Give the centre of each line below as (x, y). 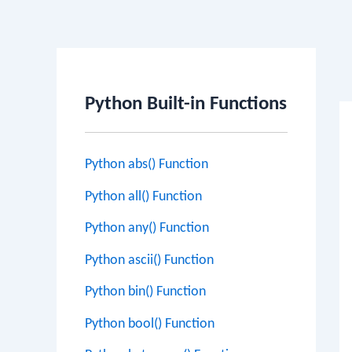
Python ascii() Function (149, 260)
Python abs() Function (147, 165)
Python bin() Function (145, 292)
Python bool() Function (150, 324)
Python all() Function (143, 196)
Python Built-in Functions (186, 104)
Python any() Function (147, 228)
